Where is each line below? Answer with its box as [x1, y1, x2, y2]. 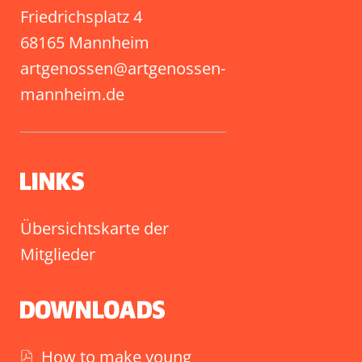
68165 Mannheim [20, 32, 149, 53]
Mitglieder [20, 242, 95, 265]
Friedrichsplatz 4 [20, 6, 142, 27]
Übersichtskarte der [20, 217, 169, 239]
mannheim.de [20, 83, 124, 105]
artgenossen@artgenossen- [20, 57, 225, 79]
